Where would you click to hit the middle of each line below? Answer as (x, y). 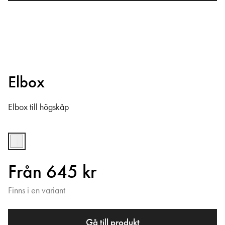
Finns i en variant (37, 191)
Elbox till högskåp (38, 107)
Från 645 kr (52, 172)
